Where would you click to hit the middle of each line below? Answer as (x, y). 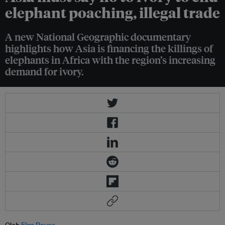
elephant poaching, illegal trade (113, 13)
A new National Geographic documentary (98, 37)
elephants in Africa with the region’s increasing (110, 60)
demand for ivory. (44, 71)
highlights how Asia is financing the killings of (109, 48)
